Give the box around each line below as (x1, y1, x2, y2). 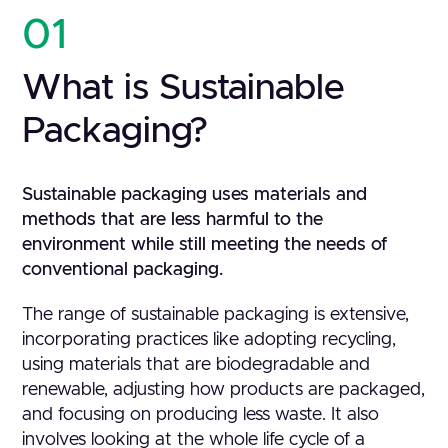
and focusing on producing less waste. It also (22, 406, 380, 424)
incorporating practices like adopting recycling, (22, 331, 397, 349)
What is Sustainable (22, 70, 346, 106)
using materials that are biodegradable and (22, 356, 371, 374)
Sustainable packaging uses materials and (22, 186, 368, 204)
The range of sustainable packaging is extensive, (22, 306, 410, 324)
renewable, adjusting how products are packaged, (22, 381, 426, 399)
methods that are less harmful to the (22, 211, 324, 229)
